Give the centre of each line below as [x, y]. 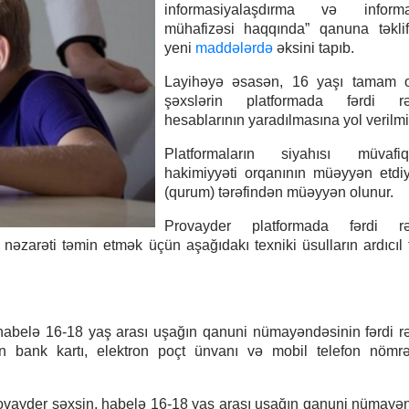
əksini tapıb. [313, 48]
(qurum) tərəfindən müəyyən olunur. [278, 192]
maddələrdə [234, 48]
